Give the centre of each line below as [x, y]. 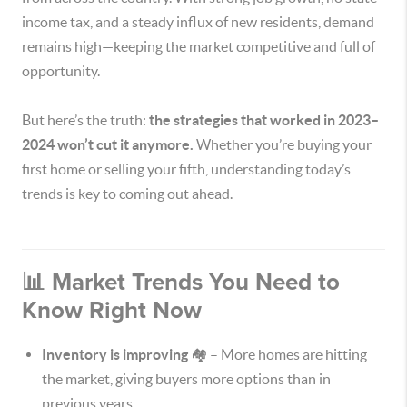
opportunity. [61, 71]
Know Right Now [112, 310]
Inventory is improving [115, 354]
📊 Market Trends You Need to [181, 282]
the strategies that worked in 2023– [264, 120]
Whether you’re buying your [283, 144]
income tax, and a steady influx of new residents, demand [198, 22]
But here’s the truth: [85, 120]
